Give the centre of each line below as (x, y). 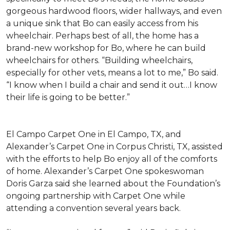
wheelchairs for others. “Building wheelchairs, (99, 60)
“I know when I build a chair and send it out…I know (112, 85)
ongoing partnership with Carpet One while (96, 196)
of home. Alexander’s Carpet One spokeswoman (105, 171)
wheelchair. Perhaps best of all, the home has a (102, 36)
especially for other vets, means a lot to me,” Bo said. (112, 73)
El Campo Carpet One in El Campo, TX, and (94, 134)
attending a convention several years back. (93, 208)
